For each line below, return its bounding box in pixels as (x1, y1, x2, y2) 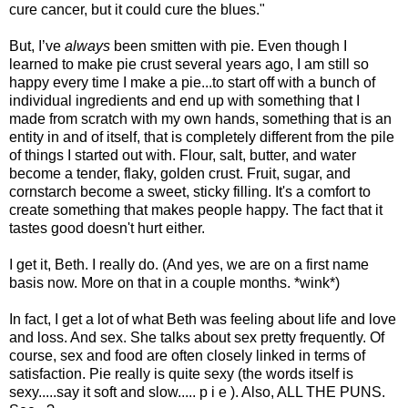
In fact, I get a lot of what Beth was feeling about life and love (9, 311, 396, 327)
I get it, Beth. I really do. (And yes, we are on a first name (9, 256, 369, 272)
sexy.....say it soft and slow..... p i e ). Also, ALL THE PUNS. (9, 383, 385, 400)
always (65, 37, 110, 54)
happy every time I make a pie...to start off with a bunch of (9, 74, 375, 90)
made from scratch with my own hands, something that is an (9, 110, 392, 127)
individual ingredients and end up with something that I (9, 92, 360, 108)
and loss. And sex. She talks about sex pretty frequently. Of (9, 329, 384, 345)
